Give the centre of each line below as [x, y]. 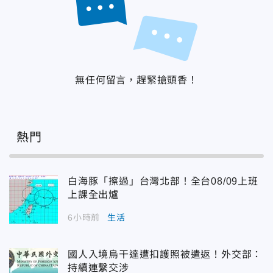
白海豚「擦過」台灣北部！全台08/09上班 [163, 181]
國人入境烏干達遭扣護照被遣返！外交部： [165, 254]
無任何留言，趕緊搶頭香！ [136, 80]
